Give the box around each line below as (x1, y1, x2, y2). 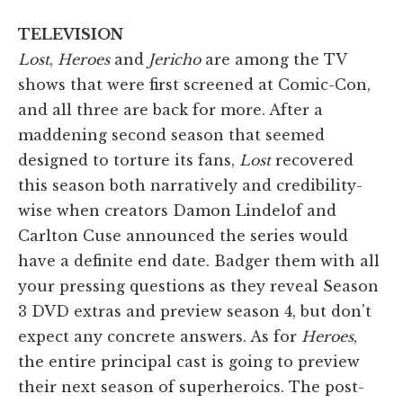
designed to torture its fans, (18, 150, 239, 169)
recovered (271, 150, 354, 169)
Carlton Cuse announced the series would (18, 226, 348, 245)
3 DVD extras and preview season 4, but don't (18, 301, 372, 320)
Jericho (148, 49, 201, 68)
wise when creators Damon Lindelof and (18, 201, 336, 219)
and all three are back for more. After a (18, 100, 323, 119)
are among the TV (201, 49, 346, 68)
